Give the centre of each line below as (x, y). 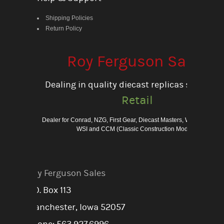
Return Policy (64, 28)
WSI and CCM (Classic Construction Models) (137, 129)
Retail (137, 100)
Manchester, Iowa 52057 (76, 207)
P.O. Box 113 (49, 190)
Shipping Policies (69, 18)
